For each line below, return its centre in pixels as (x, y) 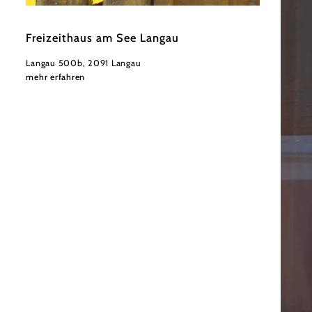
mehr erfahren (56, 77)
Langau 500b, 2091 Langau (84, 63)
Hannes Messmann (65, 17)
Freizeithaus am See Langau (102, 37)
